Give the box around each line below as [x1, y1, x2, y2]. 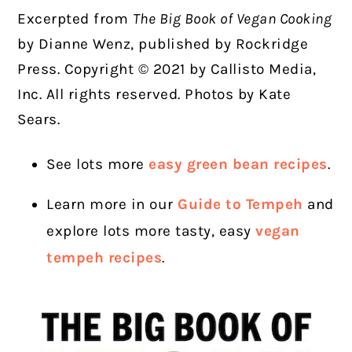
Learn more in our [46, 196, 178, 213]
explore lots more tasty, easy [46, 222, 256, 240]
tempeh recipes [46, 249, 163, 266]
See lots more [46, 156, 149, 173]
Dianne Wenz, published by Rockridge [38, 35, 309, 53]
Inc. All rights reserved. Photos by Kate [17, 86, 291, 103]
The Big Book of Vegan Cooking [132, 10, 332, 27]
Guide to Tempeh [178, 196, 303, 213]
